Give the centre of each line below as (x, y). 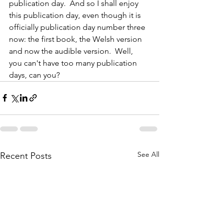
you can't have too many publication (74, 63)
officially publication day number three (78, 27)
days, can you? (34, 75)
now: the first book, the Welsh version (76, 39)
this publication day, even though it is (76, 15)
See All (148, 154)
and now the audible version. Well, (73, 51)
